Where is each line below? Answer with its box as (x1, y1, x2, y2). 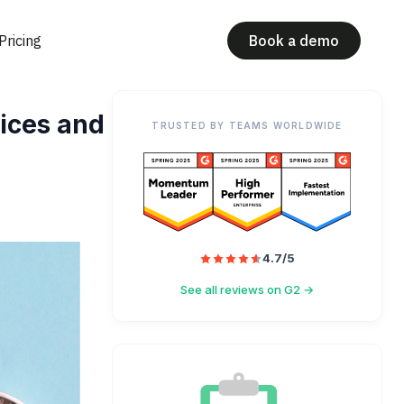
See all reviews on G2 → (180, 282, 314, 298)
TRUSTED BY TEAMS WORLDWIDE (151, 120, 343, 131)
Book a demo (249, 32, 339, 50)
